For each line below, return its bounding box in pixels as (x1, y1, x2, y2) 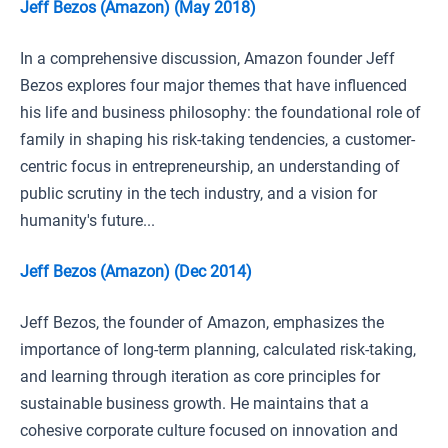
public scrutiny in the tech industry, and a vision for (20, 184, 377, 203)
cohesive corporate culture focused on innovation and (20, 421, 398, 440)
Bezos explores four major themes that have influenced (20, 76, 407, 95)
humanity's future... (20, 211, 155, 230)
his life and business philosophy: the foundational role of (20, 103, 421, 122)
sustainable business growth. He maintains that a (20, 394, 369, 413)
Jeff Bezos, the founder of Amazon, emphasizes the (20, 313, 384, 332)
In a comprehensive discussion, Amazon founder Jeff (20, 49, 395, 68)
